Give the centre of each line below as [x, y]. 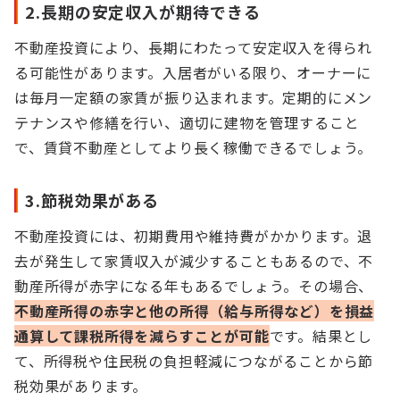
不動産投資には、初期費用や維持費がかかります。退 [194, 236]
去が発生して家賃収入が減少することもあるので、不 [194, 261]
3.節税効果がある [92, 200]
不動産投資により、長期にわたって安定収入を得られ [194, 47]
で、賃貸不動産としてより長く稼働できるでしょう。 [194, 147]
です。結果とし [321, 336]
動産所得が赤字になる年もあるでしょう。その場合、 [194, 286]
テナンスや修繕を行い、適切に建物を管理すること [187, 122]
